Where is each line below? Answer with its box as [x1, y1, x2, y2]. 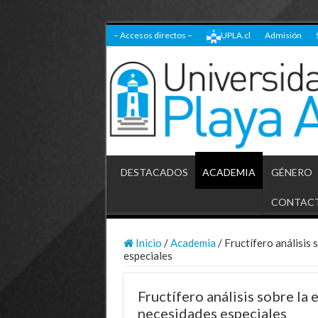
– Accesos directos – [113, 30, 192, 40]
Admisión [264, 30, 302, 40]
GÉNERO [270, 165, 312, 178]
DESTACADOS [120, 165, 188, 178]
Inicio [133, 236, 162, 249]
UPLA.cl [220, 30, 251, 40]
